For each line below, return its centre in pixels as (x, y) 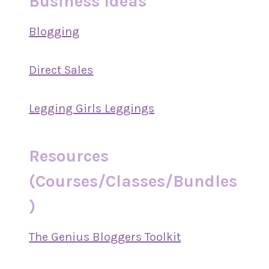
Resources (69, 156)
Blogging (54, 32)
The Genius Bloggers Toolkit (105, 237)
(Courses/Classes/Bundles (133, 181)
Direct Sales (61, 70)
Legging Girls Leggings (92, 108)
